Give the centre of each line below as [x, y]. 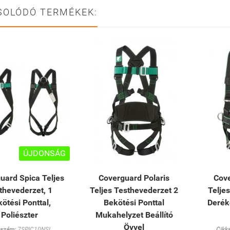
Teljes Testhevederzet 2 [134, 190]
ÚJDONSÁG [44, 154]
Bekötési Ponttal [134, 203]
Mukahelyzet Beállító [134, 215]
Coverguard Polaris [134, 178]
